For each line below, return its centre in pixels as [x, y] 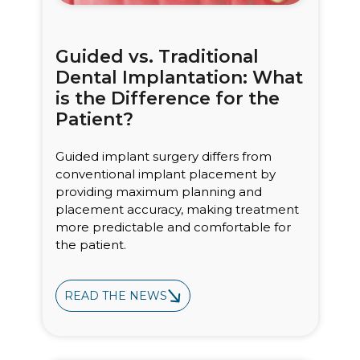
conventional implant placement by [165, 174]
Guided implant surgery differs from [163, 157]
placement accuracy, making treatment [177, 210]
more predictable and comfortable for [173, 227]
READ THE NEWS [115, 296]
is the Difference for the [167, 99]
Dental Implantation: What [179, 78]
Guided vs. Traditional [157, 57]
